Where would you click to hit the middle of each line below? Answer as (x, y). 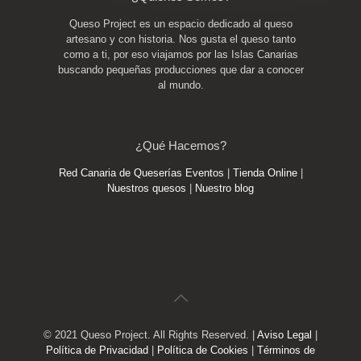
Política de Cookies (203, 350)
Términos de (286, 350)
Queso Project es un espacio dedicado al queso (180, 24)
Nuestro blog (224, 188)
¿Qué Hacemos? (180, 145)
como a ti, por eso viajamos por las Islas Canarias (180, 54)
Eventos (206, 173)
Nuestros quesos (148, 188)
